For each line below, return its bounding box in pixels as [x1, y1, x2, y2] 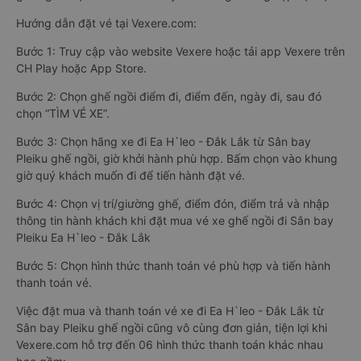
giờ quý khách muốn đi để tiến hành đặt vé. [16, 168, 245, 182]
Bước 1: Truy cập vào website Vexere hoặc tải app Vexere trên [16, 44, 345, 58]
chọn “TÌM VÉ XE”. [16, 106, 110, 120]
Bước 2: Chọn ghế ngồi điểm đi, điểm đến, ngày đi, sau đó [16, 89, 322, 103]
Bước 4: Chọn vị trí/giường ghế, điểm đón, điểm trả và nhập [16, 197, 330, 210]
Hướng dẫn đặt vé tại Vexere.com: [16, 16, 197, 30]
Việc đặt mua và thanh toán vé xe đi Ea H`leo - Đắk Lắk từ [16, 304, 324, 317]
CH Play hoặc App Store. [16, 61, 147, 75]
